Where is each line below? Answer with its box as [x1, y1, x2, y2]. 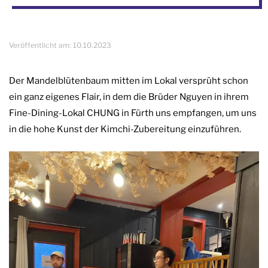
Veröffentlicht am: [9, 40, 73, 50]
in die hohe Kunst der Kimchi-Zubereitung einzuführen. [9, 124, 241, 135]
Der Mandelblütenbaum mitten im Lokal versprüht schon [9, 75, 248, 87]
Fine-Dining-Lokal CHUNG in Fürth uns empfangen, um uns [9, 108, 257, 119]
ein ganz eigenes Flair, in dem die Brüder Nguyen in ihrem [9, 92, 249, 103]
